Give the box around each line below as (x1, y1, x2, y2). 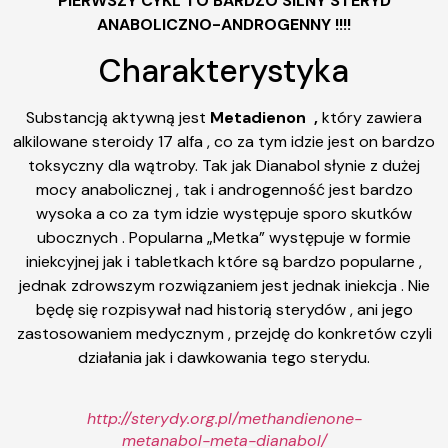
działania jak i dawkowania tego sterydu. (78, 346, 370, 368)
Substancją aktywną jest (26, 106, 210, 128)
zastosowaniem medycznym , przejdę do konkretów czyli (16, 322, 432, 344)
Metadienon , (210, 106, 318, 128)
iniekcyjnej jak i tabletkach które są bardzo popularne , (26, 250, 422, 272)
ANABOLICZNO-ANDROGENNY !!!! (97, 14, 351, 36)
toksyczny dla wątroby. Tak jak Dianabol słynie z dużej (28, 154, 420, 176)
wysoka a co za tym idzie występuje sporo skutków (36, 202, 412, 224)
